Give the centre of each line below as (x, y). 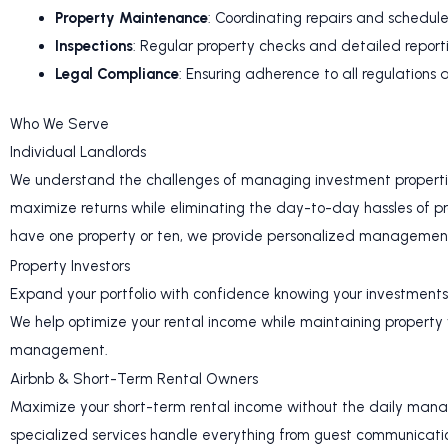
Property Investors (70, 265)
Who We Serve (59, 124)
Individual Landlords (78, 152)
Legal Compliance (117, 73)
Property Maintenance (131, 17)
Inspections (94, 45)
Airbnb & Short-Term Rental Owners (134, 379)
